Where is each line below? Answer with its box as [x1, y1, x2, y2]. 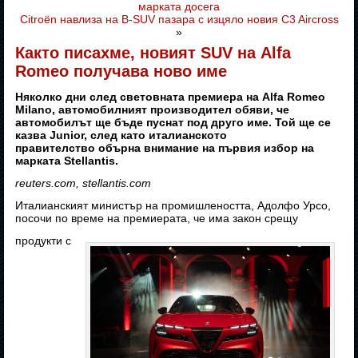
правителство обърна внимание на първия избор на [15, 141, 315, 155]
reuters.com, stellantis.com [15, 177, 152, 190]
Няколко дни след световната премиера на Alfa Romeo [15, 90, 326, 104]
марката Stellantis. [15, 154, 119, 168]
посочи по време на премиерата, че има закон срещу [15, 212, 299, 225]
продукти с [15, 234, 72, 248]
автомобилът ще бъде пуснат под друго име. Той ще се [15, 116, 332, 129]
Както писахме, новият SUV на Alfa [15, 44, 292, 62]
